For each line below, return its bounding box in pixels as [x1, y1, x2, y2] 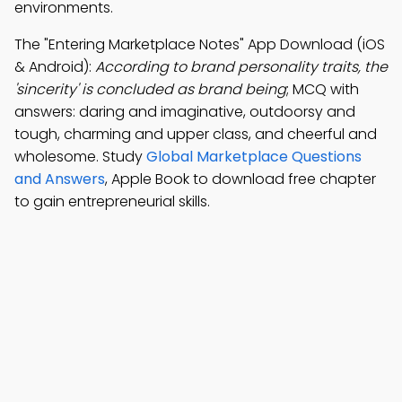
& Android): [14, 57, 95, 77]
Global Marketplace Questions [146, 146, 362, 167]
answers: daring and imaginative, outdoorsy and [14, 101, 355, 122]
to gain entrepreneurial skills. [14, 191, 210, 212]
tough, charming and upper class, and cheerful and [14, 124, 377, 144]
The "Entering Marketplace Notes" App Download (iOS [14, 34, 385, 55]
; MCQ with [286, 79, 359, 100]
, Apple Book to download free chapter [105, 169, 376, 189]
